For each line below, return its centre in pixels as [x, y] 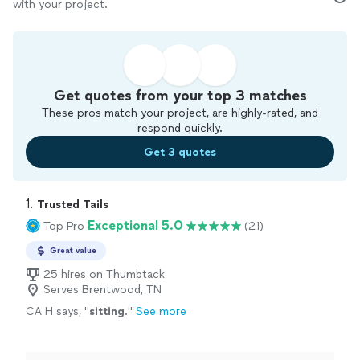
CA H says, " [57, 311]
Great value [73, 250]
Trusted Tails [73, 205]
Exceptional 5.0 [135, 225]
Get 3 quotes [180, 152]
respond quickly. [180, 128]
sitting [107, 311]
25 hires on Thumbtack [104, 274]
